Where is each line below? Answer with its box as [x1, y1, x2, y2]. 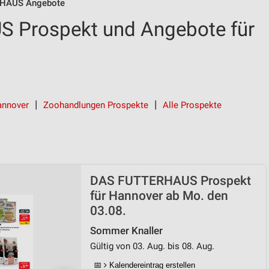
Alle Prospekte [163, 100, 222, 110]
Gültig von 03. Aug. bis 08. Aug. [90, 241, 214, 252]
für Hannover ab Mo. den [90, 189, 228, 203]
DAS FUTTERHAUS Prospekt [90, 174, 251, 188]
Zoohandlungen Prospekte [43, 100, 148, 110]
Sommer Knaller [90, 225, 163, 237]
